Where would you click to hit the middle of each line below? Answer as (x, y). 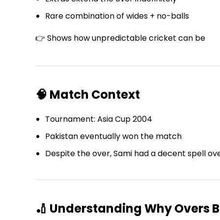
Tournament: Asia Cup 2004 (99, 119)
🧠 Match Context (88, 94)
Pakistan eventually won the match (113, 136)
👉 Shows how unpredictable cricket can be (120, 38)
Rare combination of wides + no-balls (117, 16)
